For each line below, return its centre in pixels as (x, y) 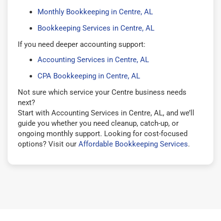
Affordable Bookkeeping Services (133, 144)
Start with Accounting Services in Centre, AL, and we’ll (106, 113)
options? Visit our (48, 144)
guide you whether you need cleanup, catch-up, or (98, 123)
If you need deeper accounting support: (82, 44)
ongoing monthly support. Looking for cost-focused (103, 133)
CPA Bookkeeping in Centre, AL (89, 76)
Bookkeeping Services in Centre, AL (96, 28)
